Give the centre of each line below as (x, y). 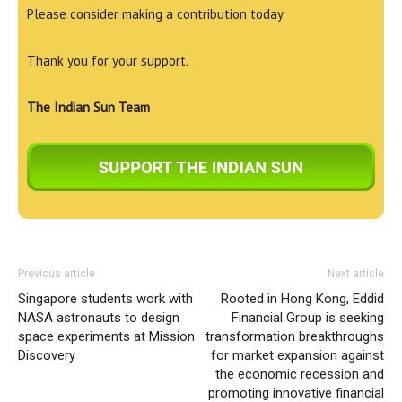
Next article (356, 273)
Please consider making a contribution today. (156, 14)
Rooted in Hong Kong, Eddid (302, 298)
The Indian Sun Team (88, 108)
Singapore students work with (105, 298)
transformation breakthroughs (295, 336)
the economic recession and (300, 374)
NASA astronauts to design (99, 317)
